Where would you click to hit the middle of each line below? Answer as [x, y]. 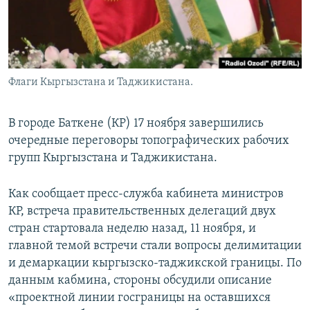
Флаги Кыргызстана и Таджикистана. [101, 83]
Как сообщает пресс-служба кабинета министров [146, 194]
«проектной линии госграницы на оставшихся [139, 298]
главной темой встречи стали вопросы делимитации [155, 246]
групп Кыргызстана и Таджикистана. [113, 158]
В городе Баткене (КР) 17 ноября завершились [136, 124]
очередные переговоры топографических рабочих [149, 141]
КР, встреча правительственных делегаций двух [142, 212]
